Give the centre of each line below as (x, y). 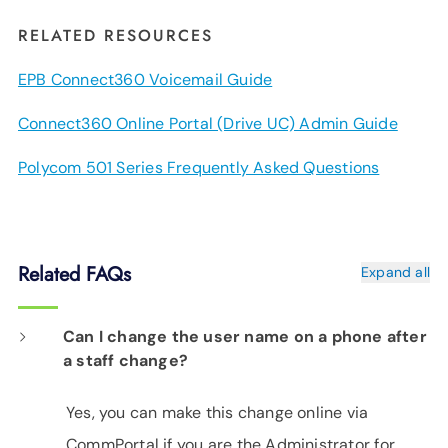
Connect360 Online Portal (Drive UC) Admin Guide (208, 123)
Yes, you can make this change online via (217, 412)
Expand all (395, 271)
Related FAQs (74, 274)
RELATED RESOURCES (115, 35)
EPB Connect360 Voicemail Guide (145, 79)
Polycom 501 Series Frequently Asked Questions (199, 167)
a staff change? (125, 360)
